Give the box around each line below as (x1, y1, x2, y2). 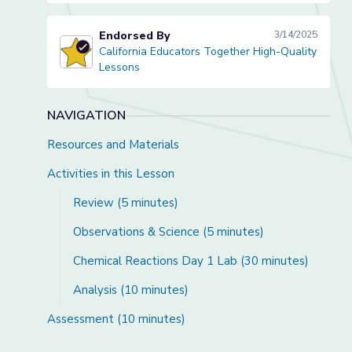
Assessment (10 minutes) (47, 311, 185, 327)
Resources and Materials (47, 137, 179, 152)
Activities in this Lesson (47, 166, 174, 181)
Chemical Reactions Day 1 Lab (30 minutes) (73, 253, 309, 269)
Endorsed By (98, 28, 170, 43)
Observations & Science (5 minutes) (73, 224, 264, 240)
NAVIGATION (47, 107, 126, 124)
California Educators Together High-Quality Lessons (67, 44, 348, 60)
